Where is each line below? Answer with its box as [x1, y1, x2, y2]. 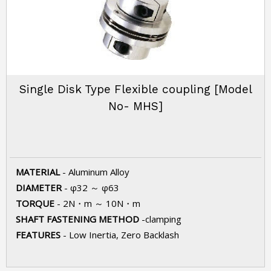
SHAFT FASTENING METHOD [16, 213, 142, 225]
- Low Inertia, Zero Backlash [63, 229, 179, 241]
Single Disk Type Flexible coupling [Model [19, 82, 252, 96]
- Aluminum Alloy [62, 166, 129, 178]
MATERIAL [16, 166, 62, 178]
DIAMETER [16, 181, 64, 194]
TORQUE [16, 197, 57, 209]
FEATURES [16, 229, 63, 241]
